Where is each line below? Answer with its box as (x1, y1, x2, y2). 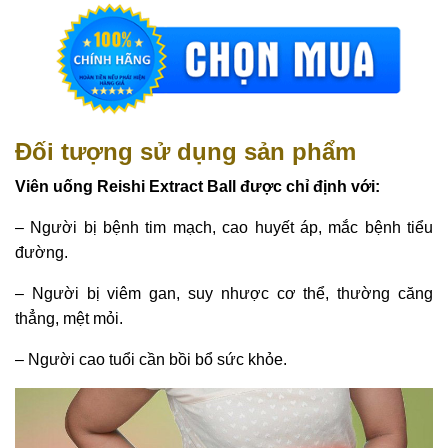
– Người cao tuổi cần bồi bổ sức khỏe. (15, 351, 287, 369)
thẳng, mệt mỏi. (15, 310, 123, 328)
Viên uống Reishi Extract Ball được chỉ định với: (15, 178, 380, 196)
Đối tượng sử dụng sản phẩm (15, 138, 356, 166)
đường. (15, 244, 68, 262)
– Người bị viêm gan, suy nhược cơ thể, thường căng (15, 285, 433, 303)
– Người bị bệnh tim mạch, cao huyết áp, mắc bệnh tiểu (15, 219, 433, 237)
